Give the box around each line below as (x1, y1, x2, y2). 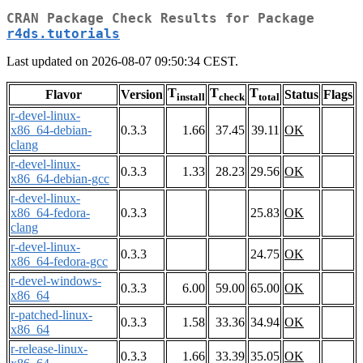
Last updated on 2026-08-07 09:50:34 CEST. (6, 54, 238, 69)
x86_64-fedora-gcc (11, 254, 108, 269)
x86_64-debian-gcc (11, 172, 109, 186)
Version (121, 88, 163, 102)
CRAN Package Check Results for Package (6, 11, 314, 27)
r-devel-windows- (11, 274, 101, 288)
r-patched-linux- (11, 308, 92, 322)
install (177, 91, 205, 104)
